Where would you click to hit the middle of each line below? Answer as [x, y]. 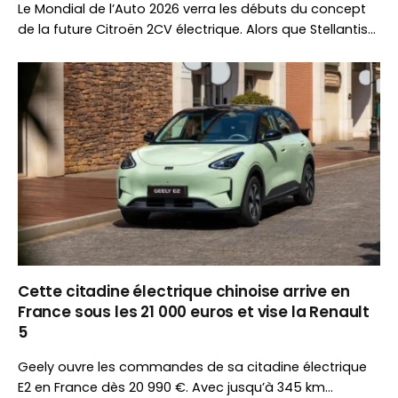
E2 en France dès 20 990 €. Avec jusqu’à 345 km [171, 387]
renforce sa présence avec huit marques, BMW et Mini [191, 49]
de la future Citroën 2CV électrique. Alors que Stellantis [193, 29]
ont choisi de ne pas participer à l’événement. [165, 70]
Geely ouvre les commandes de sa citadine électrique [192, 367]
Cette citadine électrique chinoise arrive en [184, 291]
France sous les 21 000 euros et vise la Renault [194, 312]
